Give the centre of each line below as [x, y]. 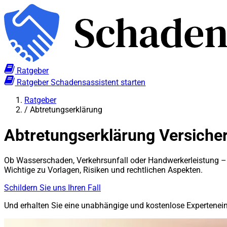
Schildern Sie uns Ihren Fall [52, 188]
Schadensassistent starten [98, 83]
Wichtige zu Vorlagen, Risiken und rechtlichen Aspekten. [103, 170]
